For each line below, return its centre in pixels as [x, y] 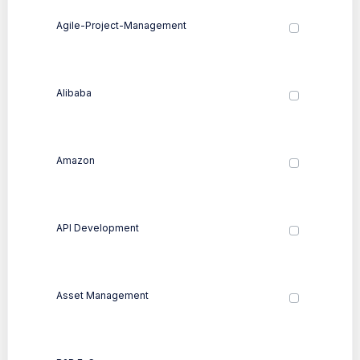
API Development [98, 227]
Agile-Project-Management [121, 25]
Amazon [76, 160]
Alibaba [74, 92]
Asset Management [102, 295]
